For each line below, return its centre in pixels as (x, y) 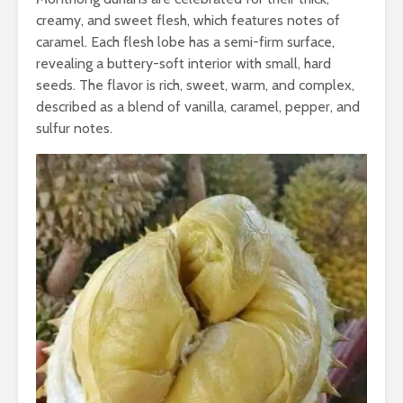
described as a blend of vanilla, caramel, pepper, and (198, 107)
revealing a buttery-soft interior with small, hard (184, 64)
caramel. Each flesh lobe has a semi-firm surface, (185, 42)
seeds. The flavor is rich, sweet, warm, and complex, (195, 85)
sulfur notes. (74, 129)
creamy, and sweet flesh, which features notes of (188, 21)
